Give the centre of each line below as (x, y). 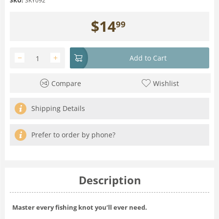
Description (109, 180)
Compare (66, 83)
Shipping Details (58, 108)
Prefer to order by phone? (73, 134)
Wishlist (166, 83)
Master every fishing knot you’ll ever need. (80, 207)
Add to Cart (148, 58)
